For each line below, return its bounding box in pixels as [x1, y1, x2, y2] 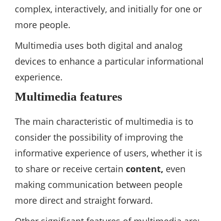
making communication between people [15, 179, 183, 191]
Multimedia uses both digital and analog [15, 39, 183, 52]
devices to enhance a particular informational [15, 55, 204, 68]
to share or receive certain [15, 163, 126, 175]
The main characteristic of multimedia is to [15, 115, 193, 128]
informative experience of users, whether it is [15, 147, 202, 159]
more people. [15, 19, 71, 31]
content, [126, 163, 163, 175]
